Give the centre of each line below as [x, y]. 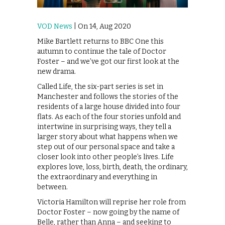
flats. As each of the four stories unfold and [109, 117]
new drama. [57, 72]
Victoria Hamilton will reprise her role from [111, 202]
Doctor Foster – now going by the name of [108, 212]
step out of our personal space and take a [106, 147]
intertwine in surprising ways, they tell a [104, 127]
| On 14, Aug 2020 [102, 27]
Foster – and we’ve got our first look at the [108, 62]
